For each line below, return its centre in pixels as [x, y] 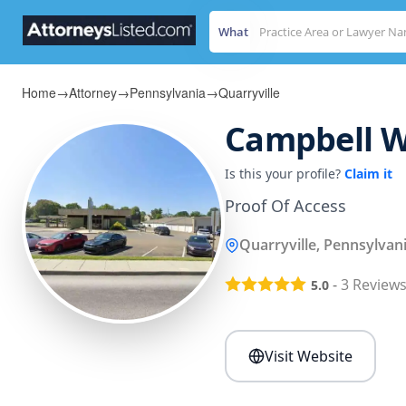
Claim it [368, 174]
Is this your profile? [285, 174]
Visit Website [309, 357]
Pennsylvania [168, 92]
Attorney [93, 92]
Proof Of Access [285, 206]
